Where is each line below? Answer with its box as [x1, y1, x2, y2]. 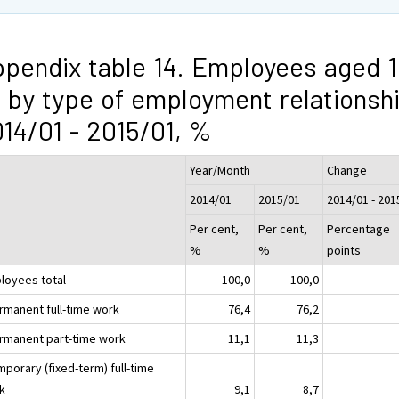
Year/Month [190, 161, 251, 178]
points [327, 241, 362, 258]
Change [327, 161, 368, 178]
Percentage [327, 220, 391, 237]
